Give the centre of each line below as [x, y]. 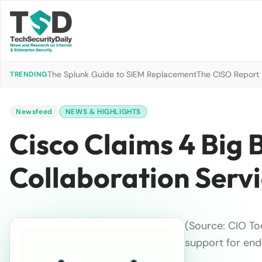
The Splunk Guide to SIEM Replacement [122, 74]
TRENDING [29, 74]
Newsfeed [34, 112]
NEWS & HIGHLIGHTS [103, 112]
